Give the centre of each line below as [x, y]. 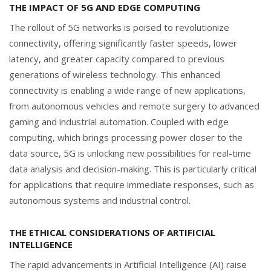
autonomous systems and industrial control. [100, 200]
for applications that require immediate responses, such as [132, 184]
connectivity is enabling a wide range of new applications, [127, 90]
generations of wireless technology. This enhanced [115, 74]
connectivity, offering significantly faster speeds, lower [123, 43]
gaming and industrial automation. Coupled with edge [119, 121]
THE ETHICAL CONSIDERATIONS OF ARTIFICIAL [112, 232]
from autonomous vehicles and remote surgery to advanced [134, 106]
